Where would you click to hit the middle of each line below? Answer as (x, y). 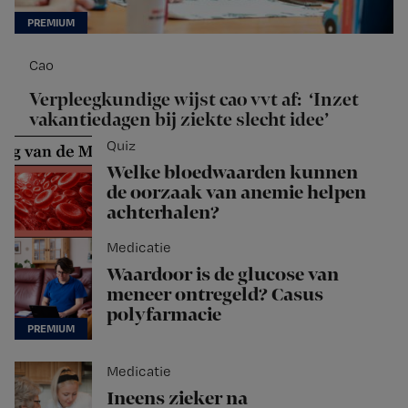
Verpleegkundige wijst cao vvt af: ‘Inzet (194, 100)
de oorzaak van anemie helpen (236, 193)
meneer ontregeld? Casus (215, 295)
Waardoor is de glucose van (223, 275)
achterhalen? (163, 213)
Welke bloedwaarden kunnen (232, 173)
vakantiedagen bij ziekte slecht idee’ (179, 120)
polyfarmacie (164, 315)
